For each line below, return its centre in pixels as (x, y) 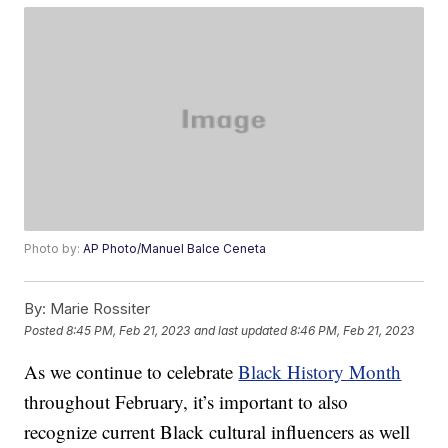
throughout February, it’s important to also (186, 402)
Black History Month (320, 372)
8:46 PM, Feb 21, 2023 (352, 330)
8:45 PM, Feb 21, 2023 (128, 330)
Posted (45, 330)
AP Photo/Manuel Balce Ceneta (175, 249)
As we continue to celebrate (131, 372)
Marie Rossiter (98, 309)
